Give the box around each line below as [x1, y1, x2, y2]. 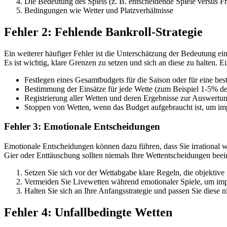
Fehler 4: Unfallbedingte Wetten [4, 206, 172, 219]
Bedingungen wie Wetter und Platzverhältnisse [24, 6, 173, 15]
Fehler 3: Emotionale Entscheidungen [4, 121, 160, 132]
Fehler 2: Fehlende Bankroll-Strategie [4, 25, 203, 39]
